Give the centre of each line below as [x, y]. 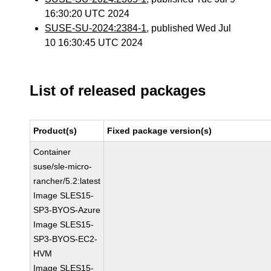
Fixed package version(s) [160, 131]
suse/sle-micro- [63, 166]
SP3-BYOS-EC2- [66, 239]
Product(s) [55, 131]
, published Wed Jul [189, 28]
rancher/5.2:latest [67, 181]
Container [52, 152]
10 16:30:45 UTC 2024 [94, 43]
